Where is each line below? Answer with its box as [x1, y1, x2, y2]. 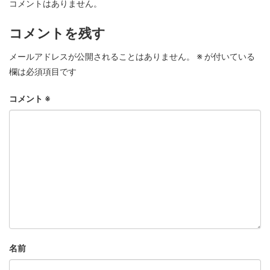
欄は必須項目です [9, 66, 77, 77]
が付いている [202, 51, 255, 61]
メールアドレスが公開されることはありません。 [9, 51, 195, 61]
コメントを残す [9, 26, 105, 41]
